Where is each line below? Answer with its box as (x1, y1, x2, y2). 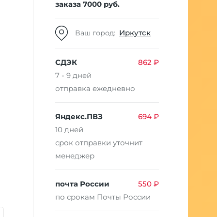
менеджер (55, 151, 94, 160)
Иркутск (119, 28, 151, 38)
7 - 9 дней (55, 70, 92, 80)
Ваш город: (75, 29, 119, 38)
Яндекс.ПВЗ (55, 111, 103, 121)
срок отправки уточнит (55, 138, 142, 147)
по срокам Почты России (55, 192, 151, 201)
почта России (55, 179, 109, 188)
